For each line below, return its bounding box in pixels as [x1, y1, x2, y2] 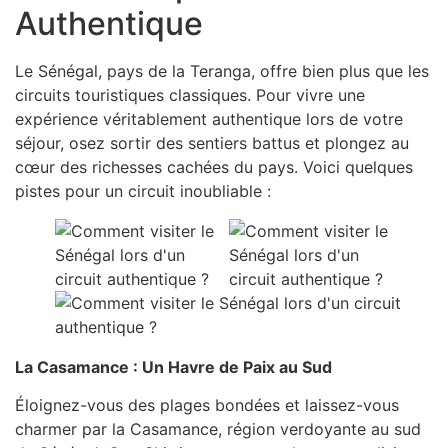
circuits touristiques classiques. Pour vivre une [15, 84, 365, 105]
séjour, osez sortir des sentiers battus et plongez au [15, 132, 409, 153]
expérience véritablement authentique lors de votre [15, 108, 403, 129]
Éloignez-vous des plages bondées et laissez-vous [15, 394, 399, 415]
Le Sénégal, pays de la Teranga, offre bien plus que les [15, 60, 429, 81]
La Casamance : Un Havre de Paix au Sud [15, 356, 332, 377]
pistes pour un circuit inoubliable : [15, 180, 271, 201]
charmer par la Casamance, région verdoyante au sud [15, 418, 421, 439]
